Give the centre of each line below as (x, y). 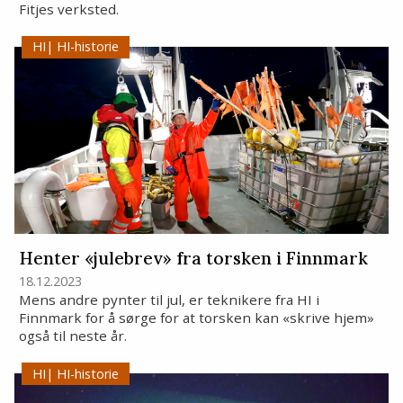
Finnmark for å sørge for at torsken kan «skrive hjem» (196, 318)
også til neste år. (72, 336)
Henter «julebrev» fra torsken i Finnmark (193, 258)
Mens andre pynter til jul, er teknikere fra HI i (169, 300)
